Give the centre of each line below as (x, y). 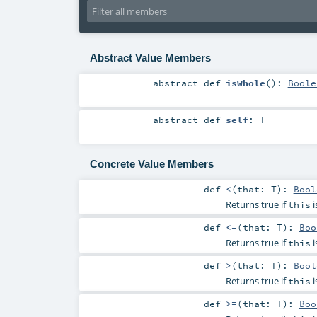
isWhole (245, 82)
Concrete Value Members (151, 164)
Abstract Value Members (150, 57)
